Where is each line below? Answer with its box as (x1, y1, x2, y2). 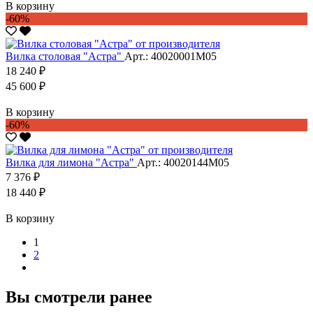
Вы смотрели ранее (6, 287, 152, 306)
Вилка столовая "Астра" (6, 50, 124, 62)
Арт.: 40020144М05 (137, 156, 229, 168)
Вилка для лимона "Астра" (6, 156, 137, 168)
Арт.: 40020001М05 (124, 50, 217, 62)
